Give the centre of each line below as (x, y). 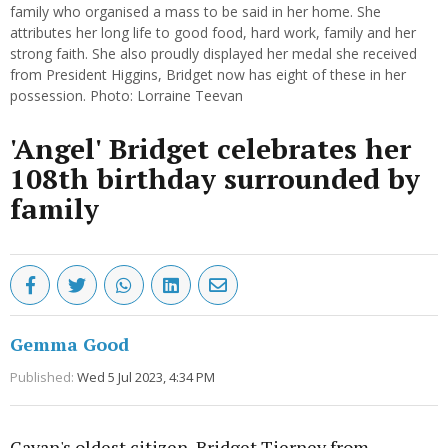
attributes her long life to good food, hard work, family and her (213, 33)
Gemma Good (69, 344)
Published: (42, 377)
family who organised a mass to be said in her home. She (195, 12)
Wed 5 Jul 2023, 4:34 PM (146, 377)
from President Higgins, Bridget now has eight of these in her (208, 75)
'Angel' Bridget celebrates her (210, 149)
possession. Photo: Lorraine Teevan (126, 96)
